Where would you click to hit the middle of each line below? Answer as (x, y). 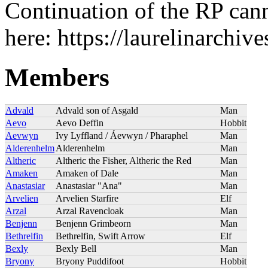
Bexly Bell (76, 248)
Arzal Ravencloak (90, 211)
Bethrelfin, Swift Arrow (100, 236)
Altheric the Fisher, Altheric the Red (124, 160)
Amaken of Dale (87, 173)
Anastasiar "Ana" (89, 185)
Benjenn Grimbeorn (93, 223)
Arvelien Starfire (87, 198)
